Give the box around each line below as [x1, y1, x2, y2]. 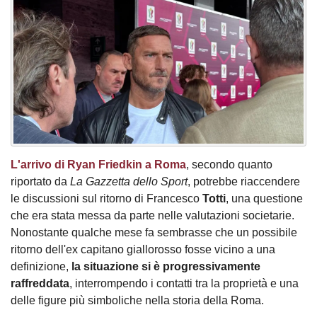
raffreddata [11, 277, 69, 290]
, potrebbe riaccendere [188, 175, 300, 188]
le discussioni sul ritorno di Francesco [11, 192, 202, 205]
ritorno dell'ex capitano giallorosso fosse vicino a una [11, 243, 275, 256]
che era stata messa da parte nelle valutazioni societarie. [11, 209, 294, 222]
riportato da [11, 175, 70, 188]
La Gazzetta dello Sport [70, 175, 188, 188]
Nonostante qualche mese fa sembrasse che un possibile [11, 226, 297, 239]
